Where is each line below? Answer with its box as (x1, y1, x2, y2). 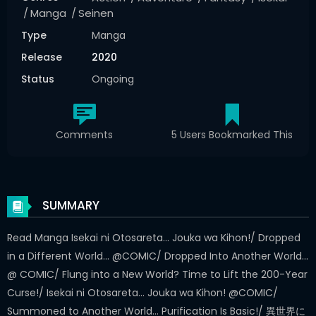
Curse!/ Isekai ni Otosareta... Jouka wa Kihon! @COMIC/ (7, 286, 278, 300)
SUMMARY (39, 197, 99, 214)
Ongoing (92, 72, 134, 86)
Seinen (78, 6, 114, 20)
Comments (56, 128, 113, 142)
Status (21, 72, 54, 86)
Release (21, 50, 62, 64)
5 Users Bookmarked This (171, 128, 293, 142)
